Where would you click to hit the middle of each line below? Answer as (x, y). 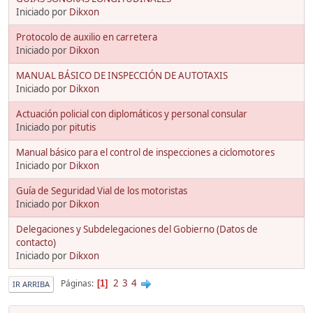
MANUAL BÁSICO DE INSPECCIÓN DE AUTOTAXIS (122, 75)
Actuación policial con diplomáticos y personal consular (132, 114)
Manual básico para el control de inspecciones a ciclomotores (145, 152)
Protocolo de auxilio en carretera (87, 37)
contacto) (36, 242)
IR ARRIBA (31, 284)
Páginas (76, 284)
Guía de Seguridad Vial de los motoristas (102, 190)
